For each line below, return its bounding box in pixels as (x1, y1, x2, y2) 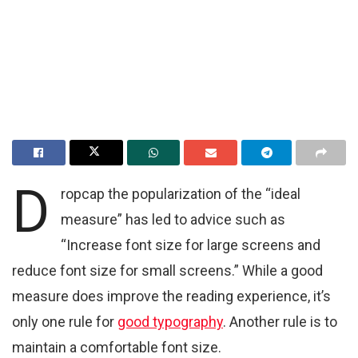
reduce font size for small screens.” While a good (12, 261, 323, 279)
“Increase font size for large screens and (61, 236, 321, 253)
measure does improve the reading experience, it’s (12, 287, 331, 304)
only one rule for (12, 312, 117, 330)
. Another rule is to (223, 312, 337, 330)
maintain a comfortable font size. (12, 338, 221, 356)
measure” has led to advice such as (61, 210, 286, 228)
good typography (117, 312, 223, 330)
